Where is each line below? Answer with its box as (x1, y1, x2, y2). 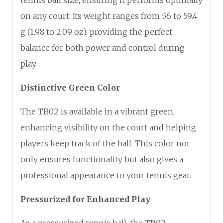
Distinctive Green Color (20, 82, 120, 93)
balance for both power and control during (20, 42, 185, 53)
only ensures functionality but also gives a (20, 154, 183, 164)
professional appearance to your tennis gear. (20, 170, 191, 180)
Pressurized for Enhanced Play (20, 194, 150, 204)
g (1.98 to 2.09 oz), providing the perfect (20, 26, 172, 37)
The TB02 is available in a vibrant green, (20, 106, 175, 116)
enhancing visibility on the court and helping (20, 122, 196, 132)
